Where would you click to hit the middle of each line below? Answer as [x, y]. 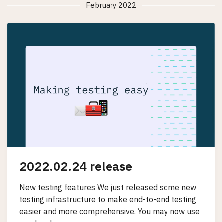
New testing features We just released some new [108, 187]
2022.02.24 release [76, 166]
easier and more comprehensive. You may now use [110, 211]
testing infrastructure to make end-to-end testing [108, 199]
